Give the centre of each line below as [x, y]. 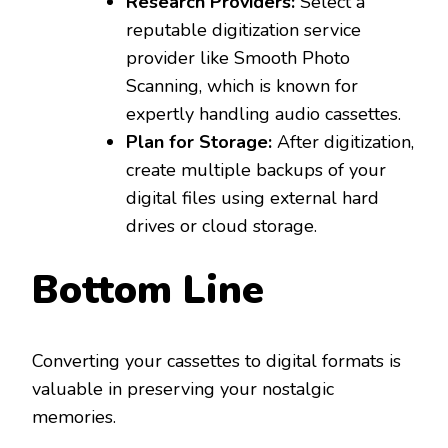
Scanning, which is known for [242, 85]
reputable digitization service [243, 29]
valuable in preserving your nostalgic [183, 389]
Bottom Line [148, 290]
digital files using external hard [252, 197]
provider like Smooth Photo [238, 57]
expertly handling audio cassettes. [263, 113]
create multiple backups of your [256, 169]
